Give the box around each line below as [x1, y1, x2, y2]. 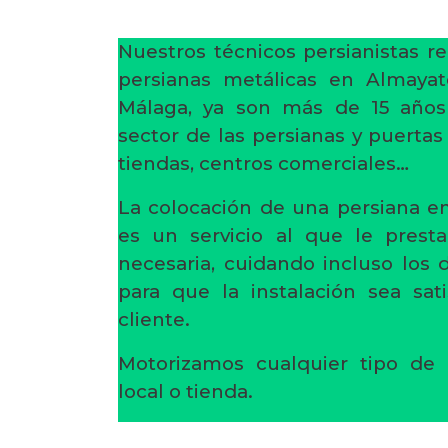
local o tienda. [118, 380, 253, 403]
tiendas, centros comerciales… [118, 152, 409, 175]
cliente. [118, 308, 190, 331]
